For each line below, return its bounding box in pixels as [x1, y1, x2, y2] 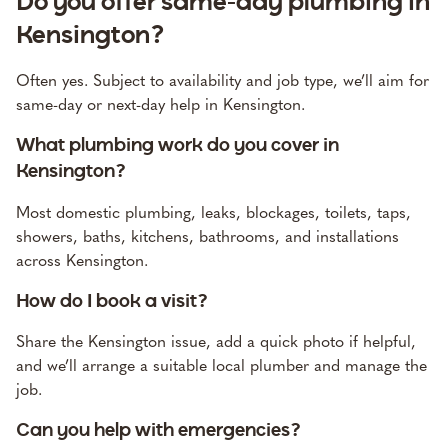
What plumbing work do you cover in [15, 136, 339, 155]
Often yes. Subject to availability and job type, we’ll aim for [15, 70, 429, 90]
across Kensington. [15, 250, 148, 270]
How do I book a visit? [15, 292, 208, 311]
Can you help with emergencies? [15, 422, 301, 441]
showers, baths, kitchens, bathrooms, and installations [15, 226, 399, 246]
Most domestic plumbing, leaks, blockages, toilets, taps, [15, 202, 411, 222]
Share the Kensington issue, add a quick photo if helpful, [15, 332, 416, 352]
